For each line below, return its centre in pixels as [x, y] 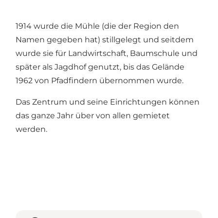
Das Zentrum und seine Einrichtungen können [108, 102]
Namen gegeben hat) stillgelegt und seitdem [105, 40]
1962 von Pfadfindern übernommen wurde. [100, 81]
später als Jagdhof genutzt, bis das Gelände [100, 67]
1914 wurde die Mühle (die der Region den [97, 26]
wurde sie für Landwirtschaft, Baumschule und [107, 54]
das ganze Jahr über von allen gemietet [93, 116]
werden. [31, 129]
